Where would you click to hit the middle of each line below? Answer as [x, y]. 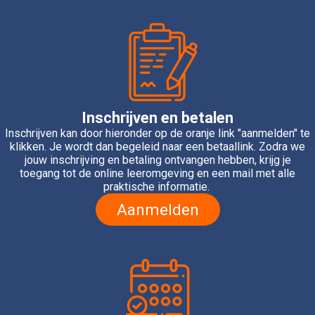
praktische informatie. [157, 186]
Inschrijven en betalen [157, 117]
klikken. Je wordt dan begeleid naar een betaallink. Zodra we [157, 146]
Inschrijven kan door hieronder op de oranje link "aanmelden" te [157, 133]
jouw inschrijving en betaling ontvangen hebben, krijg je [157, 160]
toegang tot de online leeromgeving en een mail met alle [157, 173]
